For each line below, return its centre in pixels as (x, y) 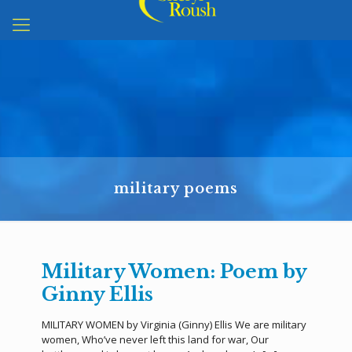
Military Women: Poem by (174, 271)
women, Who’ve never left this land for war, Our (155, 339)
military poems (176, 189)
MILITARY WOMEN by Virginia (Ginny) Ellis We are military (174, 324)
